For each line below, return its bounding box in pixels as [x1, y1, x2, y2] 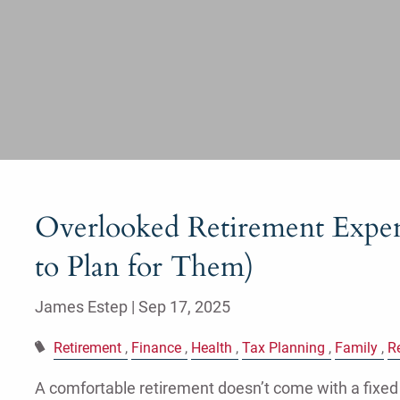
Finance [130, 339, 181, 357]
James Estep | [34, 297, 138, 317]
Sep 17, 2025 [137, 297, 230, 317]
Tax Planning [241, 339, 325, 357]
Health [190, 339, 232, 357]
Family [334, 339, 378, 357]
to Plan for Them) [34, 247, 254, 287]
